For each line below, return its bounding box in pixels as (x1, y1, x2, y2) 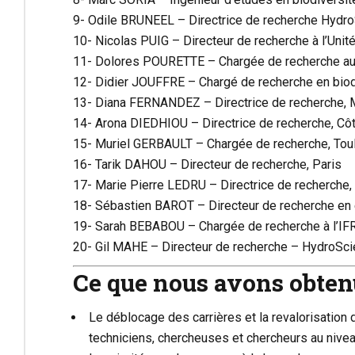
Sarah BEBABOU (95, 218, 185, 234)
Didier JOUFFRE (95, 74, 185, 90)
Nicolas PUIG (95, 32, 169, 48)
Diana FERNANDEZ (95, 94, 200, 110)
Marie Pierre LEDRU (95, 177, 206, 193)
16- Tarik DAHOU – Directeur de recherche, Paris (73, 156, 342, 172)
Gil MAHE (95, 239, 147, 254)
